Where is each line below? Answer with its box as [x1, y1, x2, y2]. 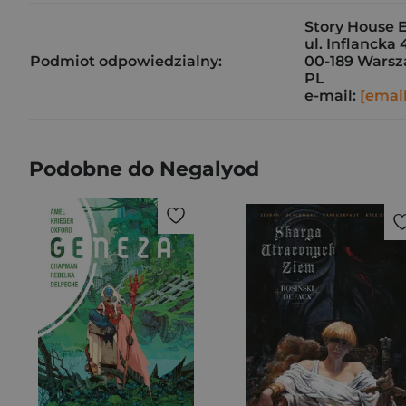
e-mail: [304, 87, 360, 104]
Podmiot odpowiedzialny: [30, 53, 222, 70]
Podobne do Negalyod [29, 157, 259, 181]
